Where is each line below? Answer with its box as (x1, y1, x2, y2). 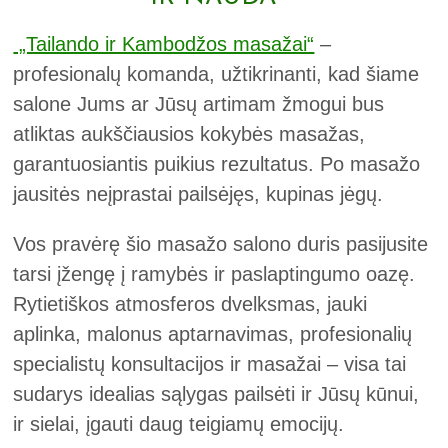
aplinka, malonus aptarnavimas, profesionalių (13, 323, 413, 346)
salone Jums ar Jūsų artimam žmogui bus (13, 93, 385, 116)
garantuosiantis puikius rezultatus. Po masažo (13, 153, 421, 176)
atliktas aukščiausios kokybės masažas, (13, 123, 366, 146)
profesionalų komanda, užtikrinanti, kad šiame (13, 63, 420, 86)
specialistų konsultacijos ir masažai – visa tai (13, 353, 407, 376)
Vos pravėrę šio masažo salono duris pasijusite (13, 233, 429, 256)
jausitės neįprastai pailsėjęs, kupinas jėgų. (13, 183, 384, 206)
